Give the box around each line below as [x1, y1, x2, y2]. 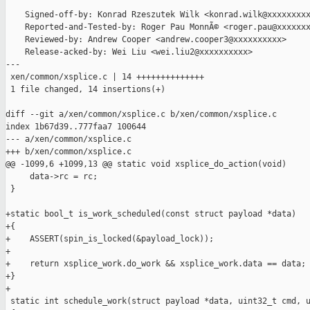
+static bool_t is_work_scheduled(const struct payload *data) [6, 209, 296, 219]
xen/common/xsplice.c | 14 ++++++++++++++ [6, 72, 204, 82]
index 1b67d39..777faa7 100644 [6, 122, 146, 132]
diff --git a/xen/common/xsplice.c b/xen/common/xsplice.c [6, 109, 277, 120]
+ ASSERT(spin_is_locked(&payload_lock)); [6, 234, 214, 244]
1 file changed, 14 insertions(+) [6, 84, 165, 95]
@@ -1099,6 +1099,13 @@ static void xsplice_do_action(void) [6, 159, 286, 170]
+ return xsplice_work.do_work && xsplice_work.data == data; [6, 259, 306, 269]
